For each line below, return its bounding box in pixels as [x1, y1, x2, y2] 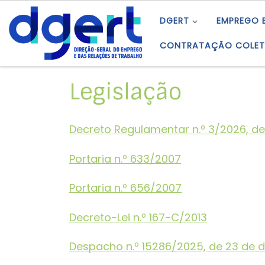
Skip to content [16, 12, 84, 24]
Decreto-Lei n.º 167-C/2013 [69, 209, 207, 225]
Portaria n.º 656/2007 [69, 180, 182, 196]
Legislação [69, 77, 182, 106]
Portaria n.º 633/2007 [69, 151, 181, 166]
